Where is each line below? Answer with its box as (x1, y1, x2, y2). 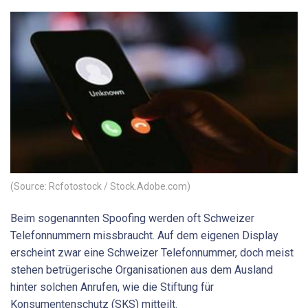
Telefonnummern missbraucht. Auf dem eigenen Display (10, 228, 278, 242)
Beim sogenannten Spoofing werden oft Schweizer (10, 211, 254, 225)
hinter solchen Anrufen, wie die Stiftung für (10, 280, 214, 294)
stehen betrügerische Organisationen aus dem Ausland (10, 263, 273, 276)
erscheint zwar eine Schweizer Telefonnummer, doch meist (10, 245, 294, 259)
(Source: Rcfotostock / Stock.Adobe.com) (10, 180, 190, 192)
